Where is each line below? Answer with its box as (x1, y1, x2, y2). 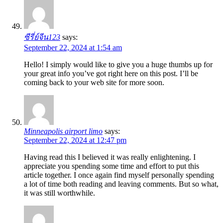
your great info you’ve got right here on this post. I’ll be (24, 69, 198, 78)
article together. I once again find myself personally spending (24, 171, 214, 180)
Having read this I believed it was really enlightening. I (24, 153, 196, 162)
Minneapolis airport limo (24, 127, 103, 136)
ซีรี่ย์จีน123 (24, 33, 60, 42)
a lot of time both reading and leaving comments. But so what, (24, 180, 219, 189)
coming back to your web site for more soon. (24, 78, 164, 87)
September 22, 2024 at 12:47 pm (24, 136, 126, 145)
